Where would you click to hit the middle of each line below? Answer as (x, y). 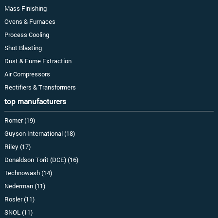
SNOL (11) (18, 212)
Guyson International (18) (39, 133)
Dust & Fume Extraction (38, 61)
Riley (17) (17, 146)
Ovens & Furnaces (30, 21)
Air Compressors (27, 74)
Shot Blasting (23, 47)
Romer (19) (19, 120)
